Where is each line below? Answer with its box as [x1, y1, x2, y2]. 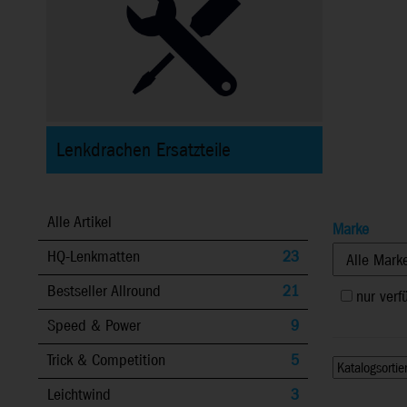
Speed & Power [47, 315, 141, 337]
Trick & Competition [47, 350, 165, 372]
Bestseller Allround [47, 281, 161, 303]
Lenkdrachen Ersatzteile [55, 138, 231, 163]
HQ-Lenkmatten [47, 246, 140, 268]
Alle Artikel [47, 212, 112, 233]
